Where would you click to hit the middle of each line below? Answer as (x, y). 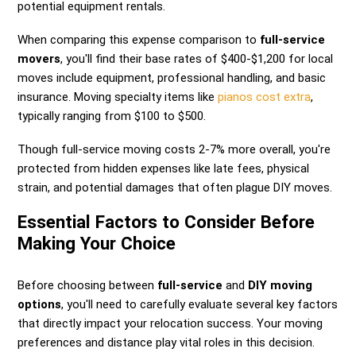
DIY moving (281, 286)
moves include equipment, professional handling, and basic (172, 78)
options (40, 305)
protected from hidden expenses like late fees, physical (164, 169)
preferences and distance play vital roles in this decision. (166, 343)
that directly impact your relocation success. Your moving (170, 324)
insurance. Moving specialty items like (118, 97)
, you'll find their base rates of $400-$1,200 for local (197, 59)
